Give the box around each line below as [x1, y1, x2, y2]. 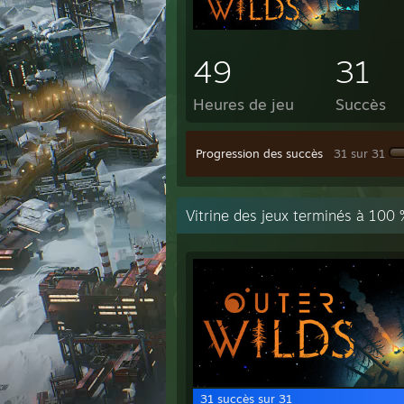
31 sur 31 [334, 146, 385, 161]
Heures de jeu [193, 95, 294, 114]
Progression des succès [196, 146, 323, 161]
